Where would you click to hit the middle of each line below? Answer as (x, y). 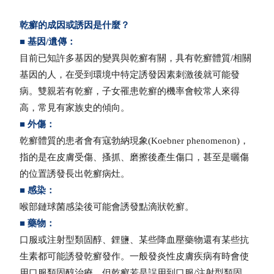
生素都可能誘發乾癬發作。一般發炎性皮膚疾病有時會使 (135, 257)
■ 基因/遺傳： (48, 42)
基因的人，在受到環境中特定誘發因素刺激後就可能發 (130, 75)
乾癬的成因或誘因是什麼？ (75, 25)
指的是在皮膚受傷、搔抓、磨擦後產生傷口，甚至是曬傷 (135, 157)
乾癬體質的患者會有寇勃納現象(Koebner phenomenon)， (135, 141)
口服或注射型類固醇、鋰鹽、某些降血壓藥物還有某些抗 (135, 240)
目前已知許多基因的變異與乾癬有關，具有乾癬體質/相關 (136, 58)
